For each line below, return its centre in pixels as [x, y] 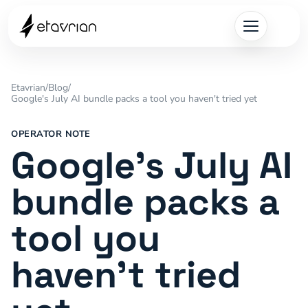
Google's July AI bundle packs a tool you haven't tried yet [134, 99]
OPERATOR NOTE [51, 134]
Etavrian [28, 88]
